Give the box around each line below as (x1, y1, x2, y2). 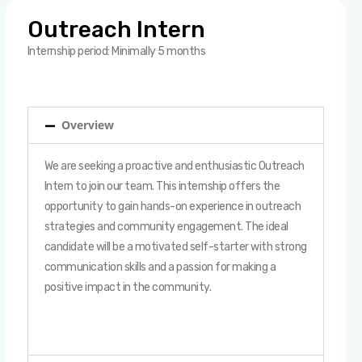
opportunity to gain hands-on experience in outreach (44, 200, 301, 213)
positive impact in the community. (44, 280, 212, 294)
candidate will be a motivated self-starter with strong (44, 240, 307, 254)
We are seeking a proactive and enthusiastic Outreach (44, 159, 305, 173)
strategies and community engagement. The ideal (44, 220, 288, 234)
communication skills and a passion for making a (44, 260, 276, 274)
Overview (61, 117, 114, 133)
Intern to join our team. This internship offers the (44, 179, 280, 193)
